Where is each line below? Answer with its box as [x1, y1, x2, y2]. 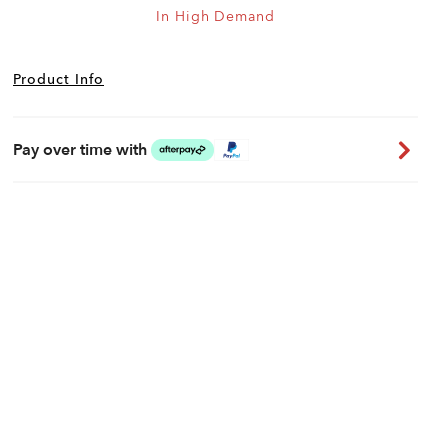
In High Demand [156, 7, 275, 26]
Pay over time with [13, 138, 147, 161]
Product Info [13, 70, 104, 89]
